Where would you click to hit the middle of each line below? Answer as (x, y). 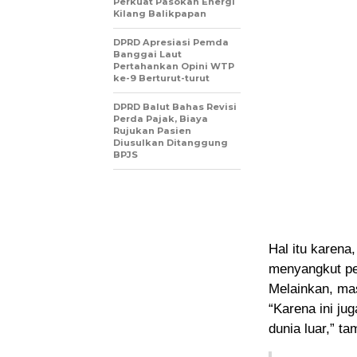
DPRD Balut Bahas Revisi (175, 107)
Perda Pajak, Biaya (161, 119)
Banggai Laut (147, 55)
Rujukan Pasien (152, 131)
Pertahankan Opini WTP (174, 67)
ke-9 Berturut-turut (161, 78)
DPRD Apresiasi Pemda (171, 43)
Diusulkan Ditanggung (171, 143)
